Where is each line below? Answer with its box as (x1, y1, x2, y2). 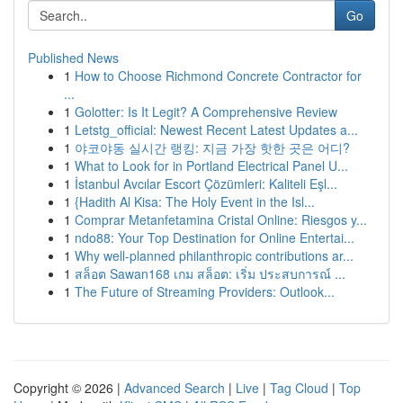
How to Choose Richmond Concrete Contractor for (75, 67, 362, 85)
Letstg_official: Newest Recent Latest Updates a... (75, 121, 358, 139)
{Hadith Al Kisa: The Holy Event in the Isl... (75, 193, 315, 210)
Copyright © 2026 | (13, 379, 124, 397)
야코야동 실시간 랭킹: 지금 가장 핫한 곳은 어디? (75, 139, 350, 157)
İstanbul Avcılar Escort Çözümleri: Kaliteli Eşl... (75, 175, 337, 193)
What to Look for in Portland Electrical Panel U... (75, 157, 348, 175)
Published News (28, 49, 119, 67)
